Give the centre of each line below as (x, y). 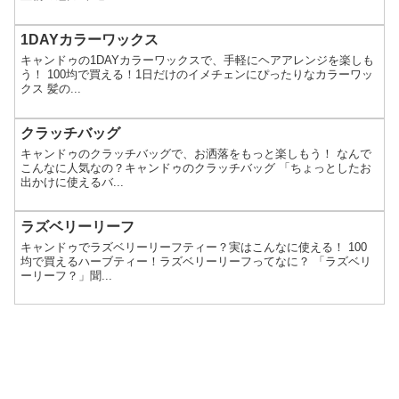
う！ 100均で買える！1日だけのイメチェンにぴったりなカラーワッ (197, 75)
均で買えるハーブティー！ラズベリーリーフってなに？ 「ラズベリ (196, 261)
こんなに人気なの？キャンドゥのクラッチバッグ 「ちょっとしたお (196, 167)
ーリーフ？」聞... (67, 275)
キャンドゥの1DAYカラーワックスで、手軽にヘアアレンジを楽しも (198, 61)
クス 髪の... (51, 89)
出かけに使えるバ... (73, 182)
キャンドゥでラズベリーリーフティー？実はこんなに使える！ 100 (194, 247)
